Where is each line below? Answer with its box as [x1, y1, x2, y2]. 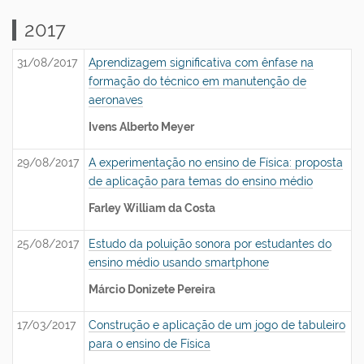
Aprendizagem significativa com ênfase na [89, 56, 314, 69]
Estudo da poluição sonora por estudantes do [89, 237, 331, 250]
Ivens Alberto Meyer [89, 120, 194, 133]
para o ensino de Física [89, 337, 210, 350]
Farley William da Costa [89, 201, 215, 214]
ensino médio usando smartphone [89, 256, 269, 269]
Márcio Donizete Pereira [89, 283, 215, 296]
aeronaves [89, 93, 143, 106]
